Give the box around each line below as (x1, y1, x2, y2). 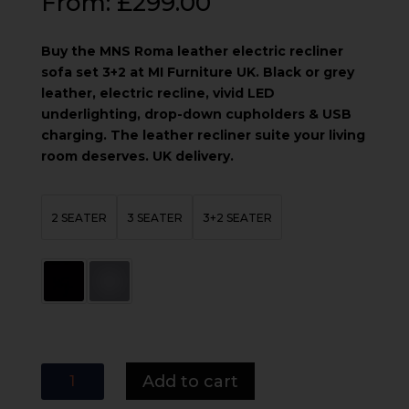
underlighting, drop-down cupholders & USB (40, 106, 351, 123)
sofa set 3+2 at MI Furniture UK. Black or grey (40, 64, 354, 81)
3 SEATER (126, 210, 183, 225)
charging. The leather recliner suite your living (40, 127, 365, 144)
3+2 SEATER (202, 210, 272, 225)
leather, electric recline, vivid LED (40, 85, 275, 102)
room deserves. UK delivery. (40, 148, 234, 165)
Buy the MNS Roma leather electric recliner (40, 43, 343, 60)
